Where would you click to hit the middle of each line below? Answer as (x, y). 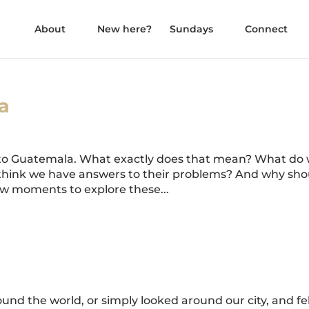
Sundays (191, 29)
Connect (266, 29)
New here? (124, 29)
